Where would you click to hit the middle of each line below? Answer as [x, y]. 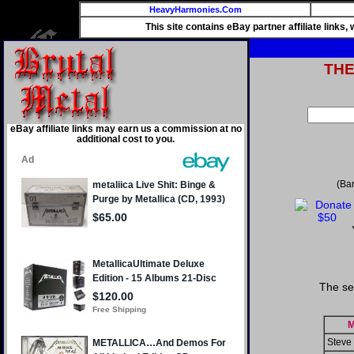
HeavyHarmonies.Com [195, 9]
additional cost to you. [126, 139]
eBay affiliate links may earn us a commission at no [126, 129]
